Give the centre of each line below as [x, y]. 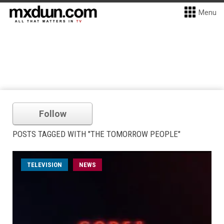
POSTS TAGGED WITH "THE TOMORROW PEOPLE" [96, 134]
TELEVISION [44, 165]
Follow [52, 114]
